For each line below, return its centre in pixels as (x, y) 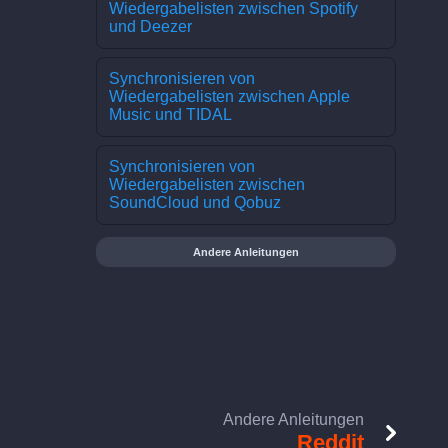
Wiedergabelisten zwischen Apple (229, 96)
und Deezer (150, 26)
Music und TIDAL (170, 114)
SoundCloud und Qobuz (195, 202)
